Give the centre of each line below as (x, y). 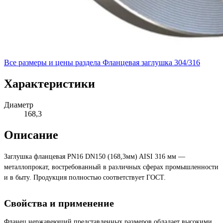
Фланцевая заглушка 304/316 (151, 62)
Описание (31, 135)
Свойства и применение (59, 203)
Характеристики (50, 83)
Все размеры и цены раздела (52, 62)
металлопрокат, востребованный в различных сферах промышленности (111, 167)
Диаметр (19, 105)
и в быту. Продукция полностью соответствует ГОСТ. (85, 178)
